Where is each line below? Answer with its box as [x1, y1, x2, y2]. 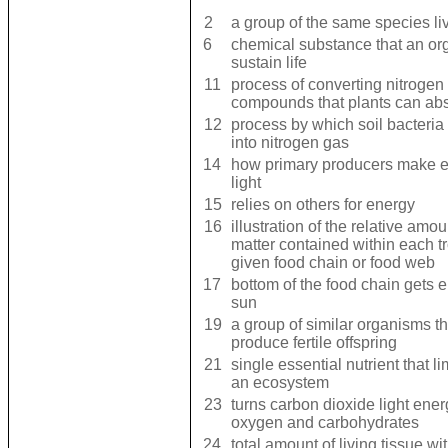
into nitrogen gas [231, 134, 350, 152]
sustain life [231, 54, 308, 72]
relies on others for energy [231, 196, 416, 214]
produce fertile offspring [231, 334, 398, 352]
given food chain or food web [231, 254, 436, 272]
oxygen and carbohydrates [231, 414, 420, 432]
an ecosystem [231, 374, 330, 392]
